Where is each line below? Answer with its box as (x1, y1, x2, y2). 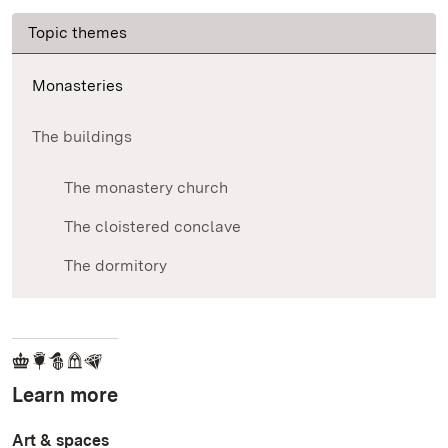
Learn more (12, 383, 118, 408)
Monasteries (32, 76, 123, 96)
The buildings (32, 127, 132, 147)
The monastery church (64, 178, 228, 198)
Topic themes (28, 23, 127, 43)
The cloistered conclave (64, 217, 241, 237)
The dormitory (64, 256, 167, 276)
